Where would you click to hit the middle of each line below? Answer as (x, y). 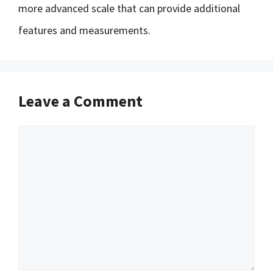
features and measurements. (84, 30)
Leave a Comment (80, 101)
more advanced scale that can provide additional (129, 8)
